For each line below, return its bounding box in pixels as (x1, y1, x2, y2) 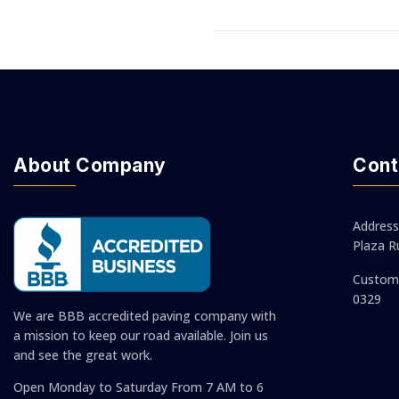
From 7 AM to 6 (167, 378, 264, 395)
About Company (13, 153, 167, 176)
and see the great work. (13, 346, 152, 363)
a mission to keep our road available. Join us (13, 326, 268, 344)
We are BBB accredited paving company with (13, 306, 276, 324)
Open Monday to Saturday (13, 378, 167, 395)
